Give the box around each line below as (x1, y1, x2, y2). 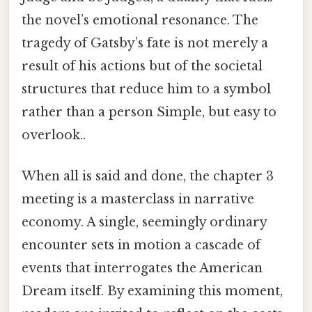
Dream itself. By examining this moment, (22, 283, 283, 299)
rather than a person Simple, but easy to (22, 104, 276, 120)
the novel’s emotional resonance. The (22, 13, 258, 29)
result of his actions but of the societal (22, 58, 263, 75)
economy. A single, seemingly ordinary (22, 214, 267, 231)
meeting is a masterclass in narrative (22, 192, 254, 208)
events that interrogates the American (22, 260, 263, 276)
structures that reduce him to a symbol (22, 81, 271, 97)
